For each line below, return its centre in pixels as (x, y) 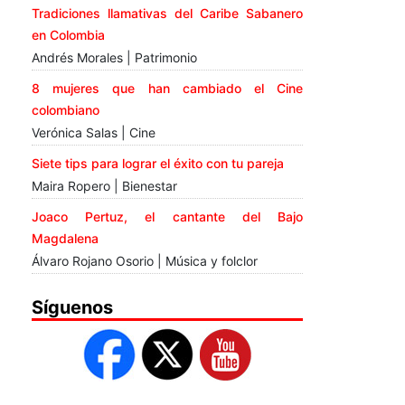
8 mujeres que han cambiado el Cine (167, 89)
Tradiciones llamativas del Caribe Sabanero (167, 14)
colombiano (66, 110)
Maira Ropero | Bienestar (104, 186)
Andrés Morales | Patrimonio (114, 58)
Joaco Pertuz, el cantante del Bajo (167, 217)
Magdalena (65, 239)
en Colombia (68, 35)
